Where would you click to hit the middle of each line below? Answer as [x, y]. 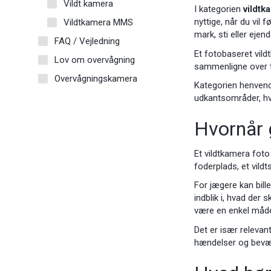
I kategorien [219, 9]
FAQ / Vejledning [87, 41]
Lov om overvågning [95, 60]
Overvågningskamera [96, 78]
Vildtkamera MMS [98, 22]
